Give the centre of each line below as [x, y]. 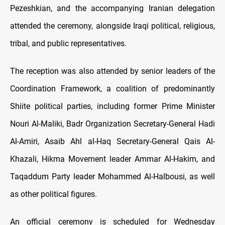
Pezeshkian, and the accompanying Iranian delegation [113, 9]
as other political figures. [54, 194]
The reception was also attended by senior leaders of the [113, 71]
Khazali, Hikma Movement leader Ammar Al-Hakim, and [113, 159]
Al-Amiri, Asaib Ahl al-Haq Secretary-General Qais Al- [113, 142]
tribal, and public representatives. [68, 44]
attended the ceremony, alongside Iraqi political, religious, [113, 26]
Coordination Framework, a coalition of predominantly [113, 89]
